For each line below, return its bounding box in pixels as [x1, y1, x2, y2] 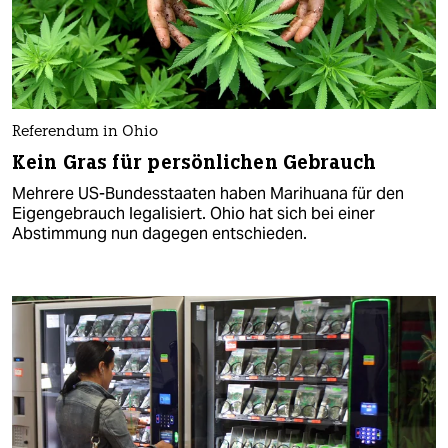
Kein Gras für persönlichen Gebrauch [12, 149, 377, 175]
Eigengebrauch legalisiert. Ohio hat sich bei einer [12, 202, 375, 224]
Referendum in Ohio [12, 124, 158, 140]
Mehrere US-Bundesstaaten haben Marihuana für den [12, 182, 404, 204]
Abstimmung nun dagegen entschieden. [12, 222, 307, 244]
